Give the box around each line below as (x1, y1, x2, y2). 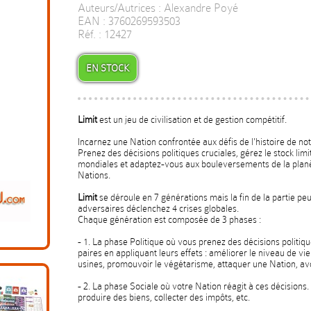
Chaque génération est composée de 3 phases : (78, 214, 261, 225)
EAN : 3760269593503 (78, 15, 180, 28)
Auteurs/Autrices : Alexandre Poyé (78, 1, 238, 15)
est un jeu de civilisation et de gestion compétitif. (97, 114, 287, 125)
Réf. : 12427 (78, 28, 132, 41)
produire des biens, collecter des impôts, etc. (78, 292, 250, 303)
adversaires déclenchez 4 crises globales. (78, 203, 239, 214)
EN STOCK (86, 62, 129, 74)
